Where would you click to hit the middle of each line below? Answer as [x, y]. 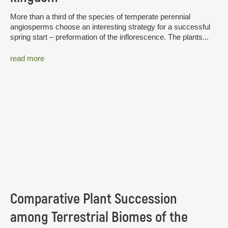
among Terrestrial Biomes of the [99, 217]
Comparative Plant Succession [94, 199]
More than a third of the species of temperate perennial [100, 17]
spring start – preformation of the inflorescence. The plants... [109, 37]
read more [27, 58]
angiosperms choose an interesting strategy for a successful [110, 27]
